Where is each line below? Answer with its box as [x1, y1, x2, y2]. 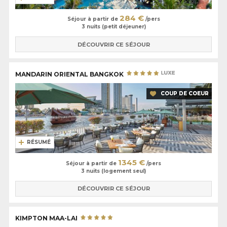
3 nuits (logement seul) [81, 167, 146, 174]
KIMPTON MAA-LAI [15, 214, 79, 222]
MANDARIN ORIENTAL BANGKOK [15, 70, 125, 78]
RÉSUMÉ [27, 138, 51, 145]
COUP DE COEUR [161, 90, 209, 97]
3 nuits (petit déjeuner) [81, 23, 146, 30]
